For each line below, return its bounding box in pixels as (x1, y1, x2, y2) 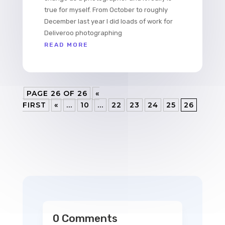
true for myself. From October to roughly (44, 6, 168, 14)
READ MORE (44, 41, 88, 49)
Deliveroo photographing (44, 29, 122, 37)
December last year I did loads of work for (44, 18, 173, 26)
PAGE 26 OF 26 (26, 89, 87, 98)
